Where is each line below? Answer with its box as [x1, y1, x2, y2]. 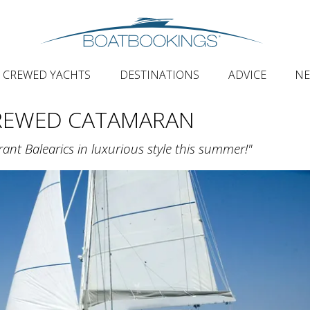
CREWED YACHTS [3, 67, 91, 82]
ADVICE [228, 67, 266, 82]
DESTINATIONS [120, 67, 200, 82]
